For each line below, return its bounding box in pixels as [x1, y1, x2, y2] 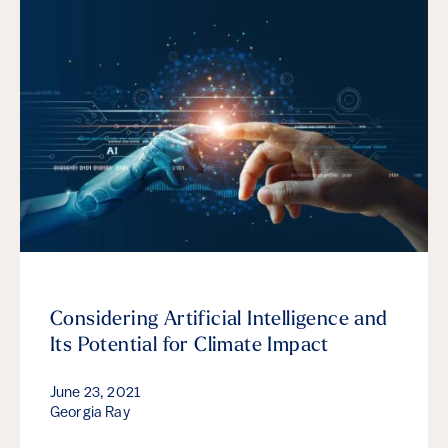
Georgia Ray [50, 406, 130, 422]
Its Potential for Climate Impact [50, 336, 329, 357]
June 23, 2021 [50, 386, 141, 402]
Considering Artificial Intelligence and [50, 310, 388, 331]
